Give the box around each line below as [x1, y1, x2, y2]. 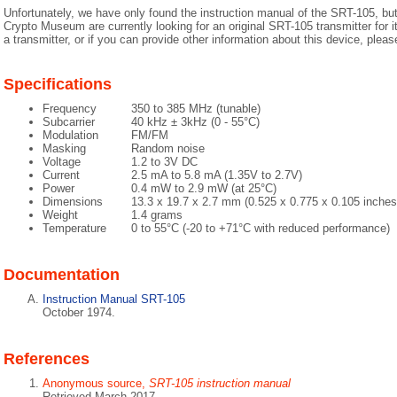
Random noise [131, 142, 205, 155]
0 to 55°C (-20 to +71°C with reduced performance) [131, 222, 390, 235]
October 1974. [43, 306, 115, 319]
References [4, 350, 90, 368]
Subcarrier [43, 115, 95, 128]
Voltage [43, 155, 81, 168]
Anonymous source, [43, 377, 149, 390]
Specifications [4, 75, 112, 93]
